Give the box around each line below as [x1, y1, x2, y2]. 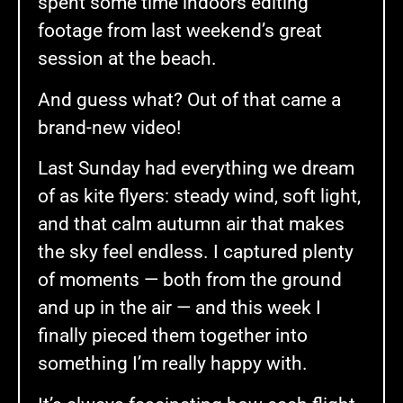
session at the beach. [38, 48, 217, 70]
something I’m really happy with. [38, 353, 308, 375]
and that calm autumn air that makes [38, 213, 345, 236]
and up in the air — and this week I [38, 297, 321, 319]
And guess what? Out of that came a [38, 88, 341, 111]
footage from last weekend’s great [38, 20, 322, 42]
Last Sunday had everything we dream [38, 157, 354, 180]
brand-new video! [38, 116, 181, 139]
